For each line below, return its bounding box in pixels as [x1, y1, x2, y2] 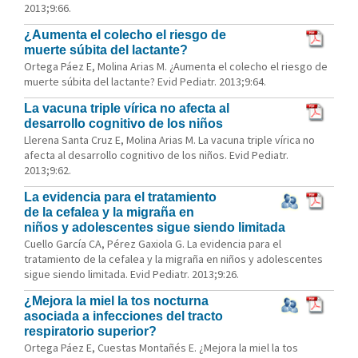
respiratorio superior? [24, 324, 157, 338]
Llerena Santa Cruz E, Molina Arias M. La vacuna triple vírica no [24, 133, 315, 147]
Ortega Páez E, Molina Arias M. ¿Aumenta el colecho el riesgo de [24, 59, 328, 74]
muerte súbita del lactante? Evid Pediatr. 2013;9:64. [24, 74, 266, 89]
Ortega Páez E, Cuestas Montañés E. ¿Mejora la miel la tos [24, 340, 298, 355]
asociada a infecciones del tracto [24, 309, 223, 323]
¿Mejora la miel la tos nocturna [24, 294, 209, 308]
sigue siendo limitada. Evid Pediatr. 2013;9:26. [24, 267, 239, 281]
